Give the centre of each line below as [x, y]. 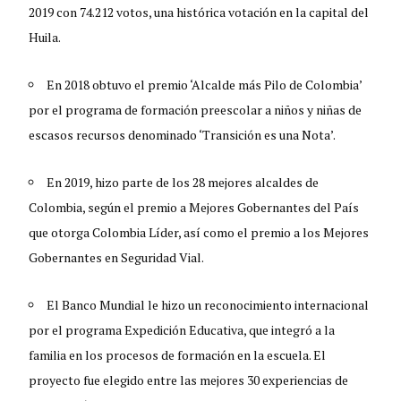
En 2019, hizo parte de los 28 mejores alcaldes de [183, 182]
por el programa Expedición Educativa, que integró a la [182, 329]
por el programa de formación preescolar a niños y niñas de [196, 109]
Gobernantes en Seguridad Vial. [117, 257]
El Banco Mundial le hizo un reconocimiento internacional [208, 304]
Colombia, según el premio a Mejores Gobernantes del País [194, 207]
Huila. [45, 37]
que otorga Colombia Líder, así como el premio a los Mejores [199, 232]
